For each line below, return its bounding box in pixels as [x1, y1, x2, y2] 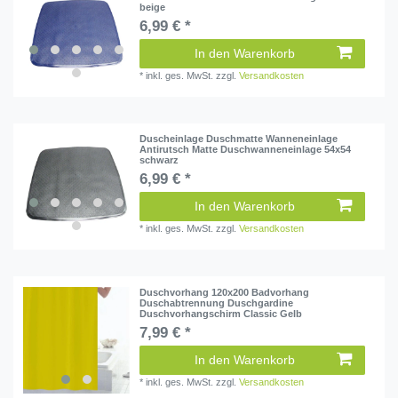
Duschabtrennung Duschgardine [139, 297, 294, 308]
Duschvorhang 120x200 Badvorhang [139, 286, 310, 298]
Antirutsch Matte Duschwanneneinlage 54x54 [139, 144, 352, 155]
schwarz [139, 155, 179, 166]
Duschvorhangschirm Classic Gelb [139, 307, 303, 319]
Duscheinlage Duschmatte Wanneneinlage [139, 133, 338, 145]
